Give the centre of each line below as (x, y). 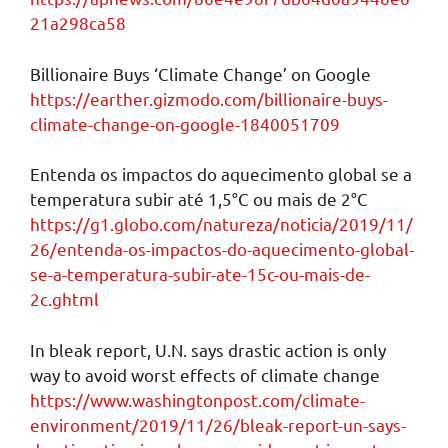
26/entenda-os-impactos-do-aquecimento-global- (222, 249)
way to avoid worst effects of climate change (205, 374)
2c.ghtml (64, 299)
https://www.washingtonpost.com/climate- (197, 399)
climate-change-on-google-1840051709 (185, 123)
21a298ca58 (78, 23)
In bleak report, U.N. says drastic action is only (208, 349)
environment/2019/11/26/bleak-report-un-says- (218, 424)
